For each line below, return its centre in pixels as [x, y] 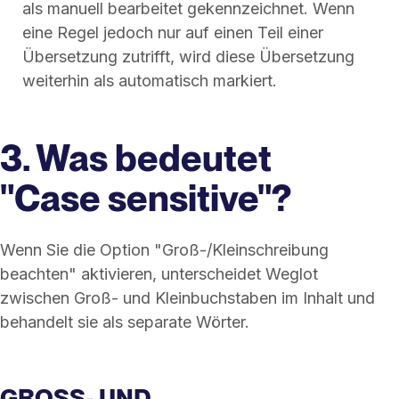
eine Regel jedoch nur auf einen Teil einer [173, 32]
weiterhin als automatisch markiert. [150, 80]
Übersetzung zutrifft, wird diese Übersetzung [188, 56]
